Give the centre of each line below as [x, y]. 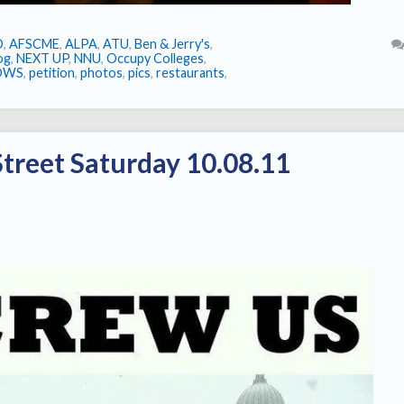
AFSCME [34, 44]
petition [52, 73]
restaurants [190, 73]
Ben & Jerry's [172, 44]
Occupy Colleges [155, 59]
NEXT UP [42, 59]
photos [101, 73]
